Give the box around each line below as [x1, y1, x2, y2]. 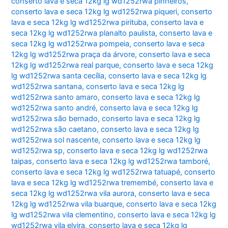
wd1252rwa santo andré [11, 103, 96, 113]
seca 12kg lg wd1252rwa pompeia [11, 39, 130, 49]
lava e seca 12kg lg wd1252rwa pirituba [11, 18, 147, 27]
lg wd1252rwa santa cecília [11, 71, 105, 81]
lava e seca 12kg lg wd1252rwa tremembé [11, 178, 157, 188]
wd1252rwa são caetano [11, 125, 97, 134]
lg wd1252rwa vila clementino [11, 210, 114, 220]
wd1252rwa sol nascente [11, 135, 99, 145]
